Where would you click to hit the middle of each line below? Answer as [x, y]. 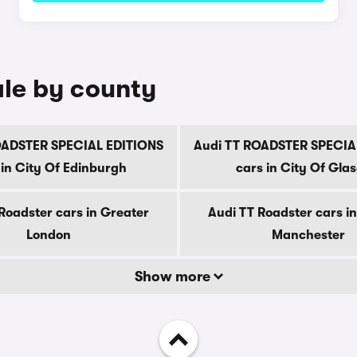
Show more [174, 277]
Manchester [308, 235]
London [49, 235]
